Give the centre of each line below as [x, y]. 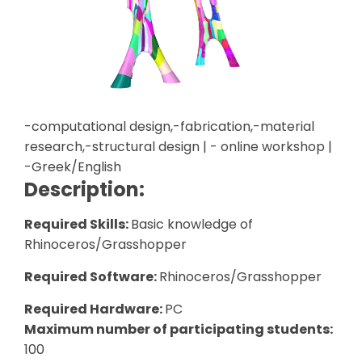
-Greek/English [73, 167]
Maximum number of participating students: [179, 330]
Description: [84, 190]
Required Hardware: [95, 309]
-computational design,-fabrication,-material [169, 127]
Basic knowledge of [192, 225]
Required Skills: [78, 225]
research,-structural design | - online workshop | [178, 147]
